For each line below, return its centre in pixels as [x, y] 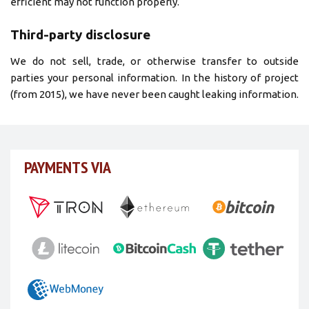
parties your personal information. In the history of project [154, 78]
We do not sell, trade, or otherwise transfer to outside [154, 61]
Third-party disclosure [80, 34]
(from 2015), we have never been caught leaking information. [154, 94]
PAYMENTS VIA [68, 167]
